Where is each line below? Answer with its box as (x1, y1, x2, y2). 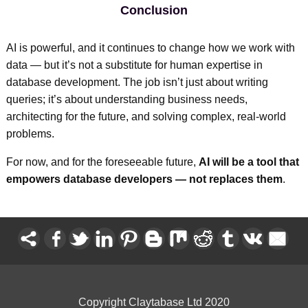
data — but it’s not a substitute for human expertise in (5, 58, 263, 71)
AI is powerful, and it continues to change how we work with (5, 41, 295, 54)
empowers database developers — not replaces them (5, 173, 283, 185)
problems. (5, 127, 54, 140)
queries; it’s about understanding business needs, (5, 93, 247, 105)
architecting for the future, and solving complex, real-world (5, 110, 286, 122)
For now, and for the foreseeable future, (5, 155, 199, 168)
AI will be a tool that (198, 155, 299, 168)
